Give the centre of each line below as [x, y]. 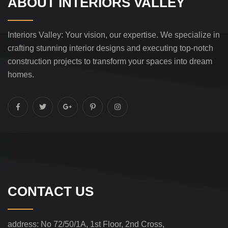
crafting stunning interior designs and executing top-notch [110, 48]
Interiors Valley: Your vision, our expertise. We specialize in [114, 35]
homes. [21, 74]
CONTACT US [51, 191]
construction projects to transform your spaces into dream [110, 61]
